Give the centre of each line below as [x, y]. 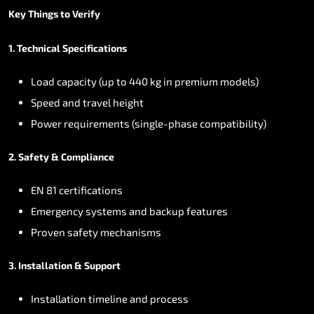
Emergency [57, 211]
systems [106, 211]
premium [196, 81]
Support [102, 265]
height [128, 102]
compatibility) [233, 123]
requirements [97, 123]
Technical [39, 48]
